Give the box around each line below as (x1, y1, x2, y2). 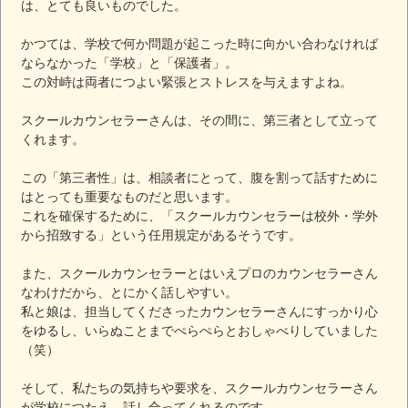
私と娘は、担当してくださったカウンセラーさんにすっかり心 (21, 303, 379, 319)
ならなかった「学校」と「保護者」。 (21, 55, 239, 70)
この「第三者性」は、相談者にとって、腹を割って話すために (21, 169, 379, 185)
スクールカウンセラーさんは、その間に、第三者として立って (21, 112, 379, 127)
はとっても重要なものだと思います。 (21, 189, 239, 204)
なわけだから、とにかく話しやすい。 (21, 284, 239, 300)
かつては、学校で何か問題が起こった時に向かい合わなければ (21, 36, 379, 51)
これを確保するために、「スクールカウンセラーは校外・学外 (21, 208, 379, 223)
